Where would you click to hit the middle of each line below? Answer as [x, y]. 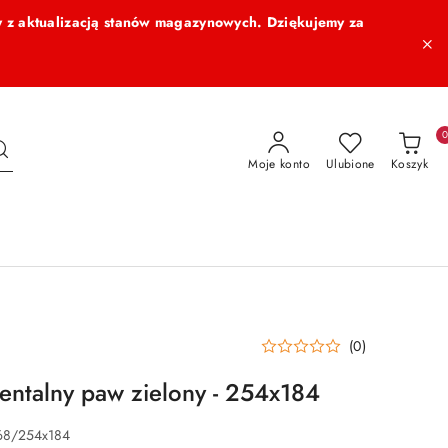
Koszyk [409, 164]
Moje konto [279, 164]
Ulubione [350, 164]
